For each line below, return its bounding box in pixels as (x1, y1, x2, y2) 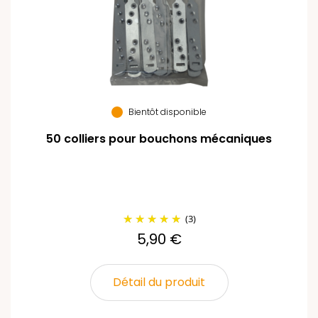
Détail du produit (113, 274, 205, 290)
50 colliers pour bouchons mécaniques (46, 131, 272, 147)
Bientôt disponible (128, 106, 207, 118)
